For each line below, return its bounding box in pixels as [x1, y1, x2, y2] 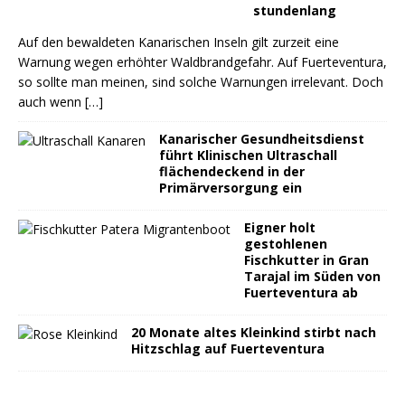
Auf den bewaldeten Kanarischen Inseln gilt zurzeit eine [18, 33, 339, 51]
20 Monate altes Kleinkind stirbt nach [131, 324, 376, 341]
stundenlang [253, 2, 336, 19]
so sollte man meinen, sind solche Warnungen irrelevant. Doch [18, 73, 383, 90]
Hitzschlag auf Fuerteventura [131, 340, 325, 357]
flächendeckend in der [159, 163, 305, 180]
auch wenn [18, 93, 85, 110]
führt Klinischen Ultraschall [159, 146, 337, 164]
